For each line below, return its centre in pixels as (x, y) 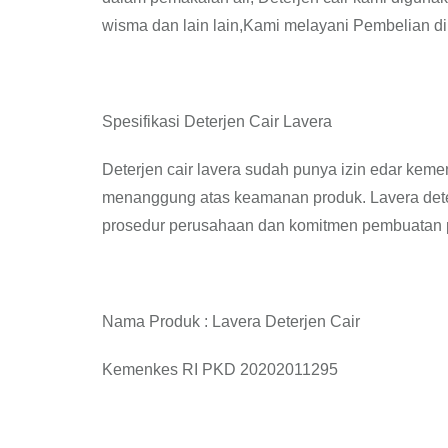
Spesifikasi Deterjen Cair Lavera (217, 121)
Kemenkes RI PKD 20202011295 (220, 369)
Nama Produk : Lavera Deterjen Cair (231, 321)
